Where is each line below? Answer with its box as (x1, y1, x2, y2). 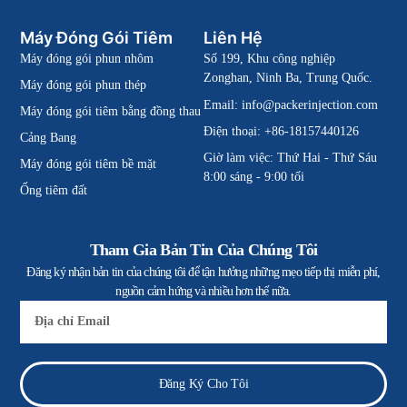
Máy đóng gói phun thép (20, 78, 147, 93)
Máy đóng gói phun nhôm (20, 52, 154, 66)
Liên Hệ (203, 28, 263, 48)
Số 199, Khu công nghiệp (203, 52, 335, 66)
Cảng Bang (20, 131, 77, 145)
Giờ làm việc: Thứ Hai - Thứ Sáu (203, 150, 377, 164)
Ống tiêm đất (20, 184, 88, 198)
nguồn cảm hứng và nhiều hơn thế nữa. (115, 283, 292, 298)
